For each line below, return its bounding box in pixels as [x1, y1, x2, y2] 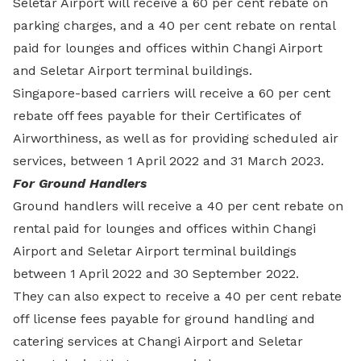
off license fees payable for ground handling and [13, 311, 315, 326]
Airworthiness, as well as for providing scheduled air [13, 131, 338, 146]
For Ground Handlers [13, 176, 147, 191]
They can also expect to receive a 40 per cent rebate [13, 288, 342, 304]
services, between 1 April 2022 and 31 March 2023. [13, 153, 324, 168]
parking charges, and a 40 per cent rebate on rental [13, 18, 335, 33]
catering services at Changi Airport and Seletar [13, 334, 303, 349]
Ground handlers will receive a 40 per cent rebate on [13, 198, 343, 214]
